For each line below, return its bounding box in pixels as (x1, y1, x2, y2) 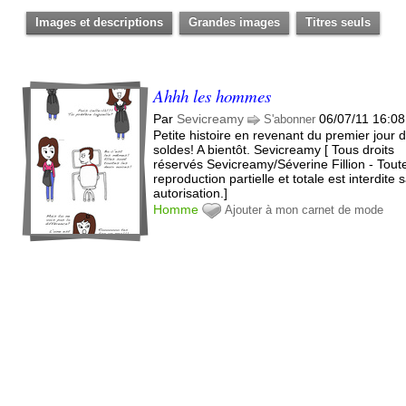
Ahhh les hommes (153, 83, 272, 107)
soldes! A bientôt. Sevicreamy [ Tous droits (153, 141, 395, 157)
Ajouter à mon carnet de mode (225, 202, 384, 217)
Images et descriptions (35, 14, 164, 29)
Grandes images (188, 14, 281, 29)
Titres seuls (305, 14, 372, 29)
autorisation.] (153, 185, 228, 200)
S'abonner (264, 111, 316, 126)
